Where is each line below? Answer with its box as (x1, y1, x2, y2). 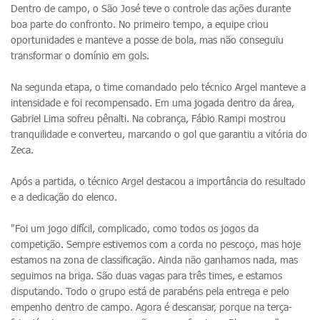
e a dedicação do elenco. (11, 191, 117, 203)
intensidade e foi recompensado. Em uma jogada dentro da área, (11, 96, 294, 109)
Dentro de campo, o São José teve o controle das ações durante (11, 2, 291, 14)
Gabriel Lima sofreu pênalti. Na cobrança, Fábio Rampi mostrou (11, 112, 286, 124)
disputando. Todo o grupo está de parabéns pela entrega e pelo (11, 285, 289, 297)
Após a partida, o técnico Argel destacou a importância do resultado (11, 175, 306, 187)
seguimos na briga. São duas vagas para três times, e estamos (11, 269, 282, 281)
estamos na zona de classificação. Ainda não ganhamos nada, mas (11, 254, 298, 266)
